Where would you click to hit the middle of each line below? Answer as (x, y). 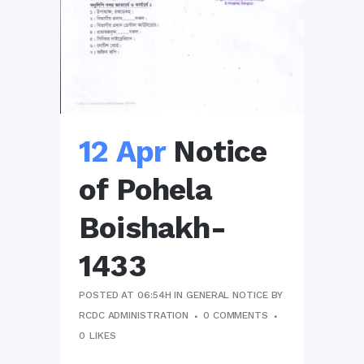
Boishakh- (152, 228)
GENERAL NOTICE (227, 295)
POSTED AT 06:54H (125, 295)
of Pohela (145, 190)
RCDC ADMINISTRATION (134, 316)
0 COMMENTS (235, 316)
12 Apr (122, 152)
